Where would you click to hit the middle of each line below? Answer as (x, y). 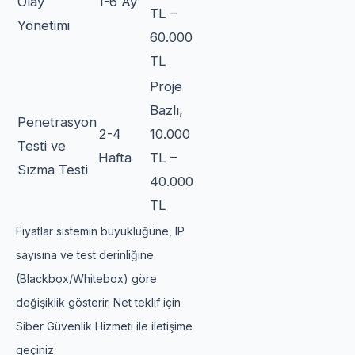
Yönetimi (44, 25)
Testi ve (42, 145)
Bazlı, (166, 110)
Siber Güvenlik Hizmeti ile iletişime (104, 326)
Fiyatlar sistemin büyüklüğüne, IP (100, 231)
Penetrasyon (57, 122)
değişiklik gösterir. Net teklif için (98, 302)
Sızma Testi (53, 169)
